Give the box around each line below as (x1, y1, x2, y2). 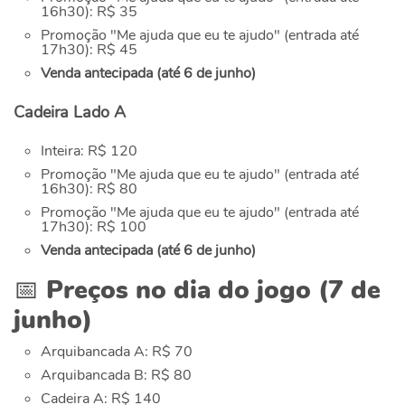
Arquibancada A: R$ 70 (41, 342, 193, 363)
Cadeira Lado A (14, 101, 126, 124)
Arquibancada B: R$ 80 (41, 365, 192, 386)
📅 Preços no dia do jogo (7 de (14, 273, 381, 308)
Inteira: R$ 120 (41, 141, 137, 162)
